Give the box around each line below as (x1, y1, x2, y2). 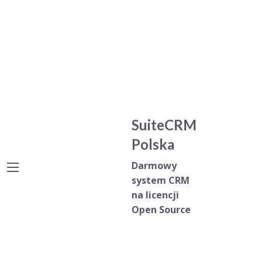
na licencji (131, 188, 180, 202)
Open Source (131, 203, 191, 217)
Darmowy (131, 159, 177, 173)
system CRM (131, 174, 190, 187)
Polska (131, 136, 175, 153)
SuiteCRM (131, 116, 197, 134)
